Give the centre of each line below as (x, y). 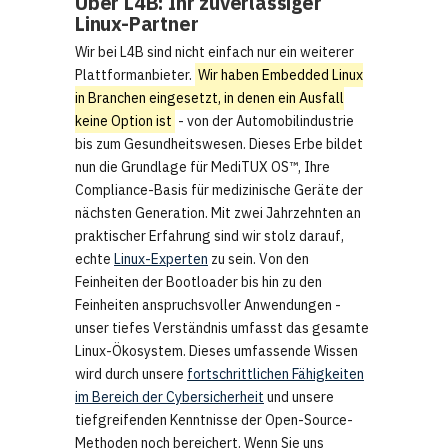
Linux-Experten (161, 259)
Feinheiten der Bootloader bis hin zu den (198, 282)
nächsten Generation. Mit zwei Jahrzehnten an (218, 213)
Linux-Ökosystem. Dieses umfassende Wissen (216, 351)
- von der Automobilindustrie (264, 121)
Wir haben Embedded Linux (280, 75)
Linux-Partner (137, 24)
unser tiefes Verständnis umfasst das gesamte (222, 328)
